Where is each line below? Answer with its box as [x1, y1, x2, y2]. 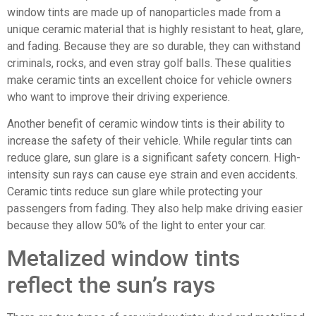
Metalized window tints [7, 244, 240, 272]
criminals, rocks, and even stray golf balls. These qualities [7, 56, 291, 70]
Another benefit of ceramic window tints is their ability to [7, 117, 285, 131]
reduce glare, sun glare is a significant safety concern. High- [7, 151, 300, 165]
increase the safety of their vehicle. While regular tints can [7, 134, 292, 148]
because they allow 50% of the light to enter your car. [7, 219, 266, 233]
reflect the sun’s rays [7, 271, 215, 298]
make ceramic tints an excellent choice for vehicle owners [7, 73, 292, 87]
